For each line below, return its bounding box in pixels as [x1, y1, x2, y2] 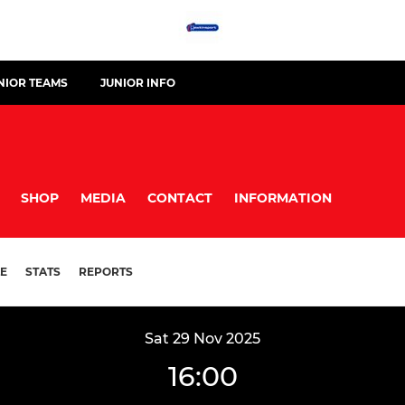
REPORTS [79, 265, 133, 279]
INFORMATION [234, 189, 332, 206]
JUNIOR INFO [100, 76, 175, 89]
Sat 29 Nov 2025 [145, 330, 260, 348]
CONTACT [147, 189, 212, 206]
